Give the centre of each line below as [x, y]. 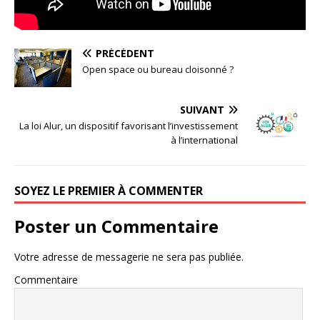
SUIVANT [202, 109]
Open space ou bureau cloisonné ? [158, 70]
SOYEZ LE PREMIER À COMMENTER [109, 190]
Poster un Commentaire [116, 226]
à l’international [204, 140]
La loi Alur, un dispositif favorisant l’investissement [129, 125]
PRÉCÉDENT [125, 54]
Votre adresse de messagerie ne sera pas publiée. [129, 256]
